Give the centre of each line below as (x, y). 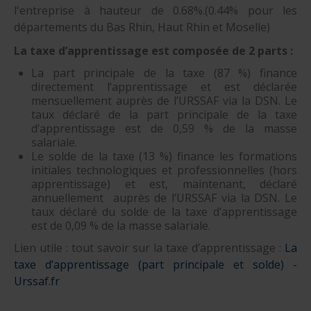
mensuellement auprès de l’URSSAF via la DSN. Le (164, 100)
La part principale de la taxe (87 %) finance (164, 73)
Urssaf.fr (37, 281)
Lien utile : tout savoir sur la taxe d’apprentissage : (149, 247)
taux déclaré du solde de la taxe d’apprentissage (164, 211)
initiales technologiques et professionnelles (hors (164, 170)
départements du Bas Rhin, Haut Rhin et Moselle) (142, 27)
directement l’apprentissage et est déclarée (164, 86)
